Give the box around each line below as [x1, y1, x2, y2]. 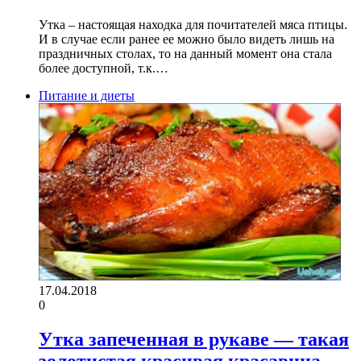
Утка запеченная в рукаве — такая [39, 329, 349, 351]
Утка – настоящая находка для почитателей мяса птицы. [39, 18, 347, 32]
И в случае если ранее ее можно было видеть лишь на [39, 32, 334, 47]
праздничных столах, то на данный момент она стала [39, 47, 332, 61]
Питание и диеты [39, 89, 135, 103]
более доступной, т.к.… [39, 61, 168, 76]
